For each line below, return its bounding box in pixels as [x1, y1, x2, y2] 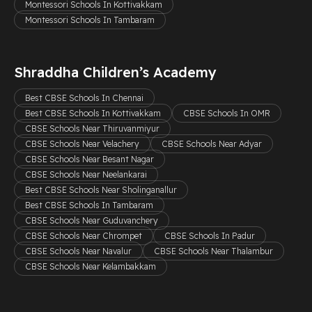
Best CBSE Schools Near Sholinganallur [25, 184, 177, 195]
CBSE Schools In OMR [183, 107, 270, 118]
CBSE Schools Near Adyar [162, 138, 262, 149]
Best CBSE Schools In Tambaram [25, 199, 153, 210]
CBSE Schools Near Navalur [25, 245, 132, 256]
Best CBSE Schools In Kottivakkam [25, 107, 161, 118]
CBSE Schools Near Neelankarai [25, 169, 147, 180]
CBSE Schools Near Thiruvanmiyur [25, 123, 159, 134]
